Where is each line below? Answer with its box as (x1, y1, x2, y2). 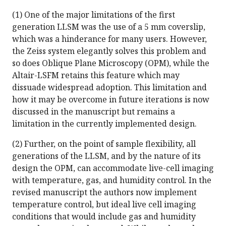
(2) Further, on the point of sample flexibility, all (12, 138, 196, 150)
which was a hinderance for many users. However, (12, 33, 207, 45)
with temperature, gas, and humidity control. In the (12, 175, 211, 186)
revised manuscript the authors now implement (12, 187, 197, 198)
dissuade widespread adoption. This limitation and (12, 82, 207, 93)
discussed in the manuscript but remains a (12, 106, 175, 118)
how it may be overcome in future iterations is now (12, 94, 209, 105)
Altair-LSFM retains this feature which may (12, 70, 180, 81)
